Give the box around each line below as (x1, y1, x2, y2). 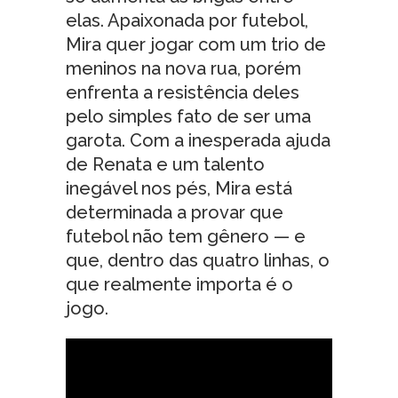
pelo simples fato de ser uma (66, 106, 311, 127)
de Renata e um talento (66, 154, 265, 175)
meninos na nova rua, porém (66, 58, 301, 79)
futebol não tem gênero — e (66, 226, 306, 247)
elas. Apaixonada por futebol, (66, 10, 308, 31)
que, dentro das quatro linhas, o (66, 250, 330, 271)
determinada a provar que (66, 202, 283, 223)
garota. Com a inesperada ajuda (66, 130, 330, 151)
